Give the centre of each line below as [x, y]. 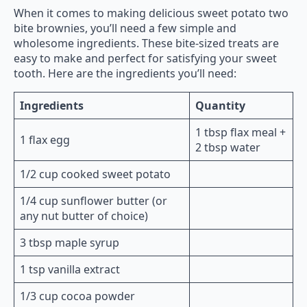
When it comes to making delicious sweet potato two [151, 13]
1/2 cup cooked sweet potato [95, 174]
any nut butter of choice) [84, 216]
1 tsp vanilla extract [70, 270]
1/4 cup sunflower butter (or [94, 201]
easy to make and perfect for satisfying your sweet [145, 59]
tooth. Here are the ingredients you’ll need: [125, 74]
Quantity [220, 106]
